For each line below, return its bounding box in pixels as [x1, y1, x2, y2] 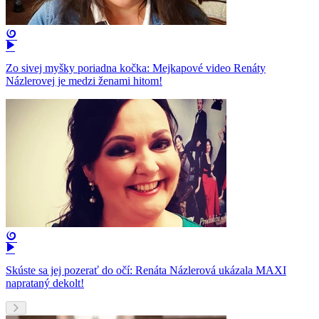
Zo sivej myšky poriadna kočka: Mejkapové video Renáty [6, 62, 266, 75]
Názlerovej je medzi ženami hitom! [6, 75, 162, 88]
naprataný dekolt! [6, 277, 84, 290]
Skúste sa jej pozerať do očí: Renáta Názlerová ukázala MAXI [6, 264, 286, 277]
